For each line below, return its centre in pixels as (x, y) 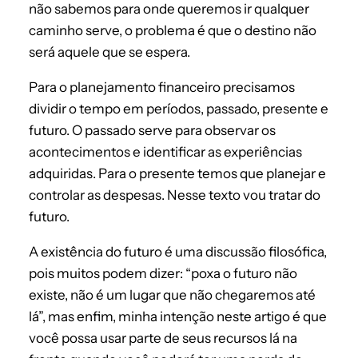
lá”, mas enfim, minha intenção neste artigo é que (178, 317)
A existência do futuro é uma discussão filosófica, (178, 252)
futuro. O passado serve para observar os (152, 131)
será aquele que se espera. (109, 52)
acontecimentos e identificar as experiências (165, 152)
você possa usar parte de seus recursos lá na (163, 338)
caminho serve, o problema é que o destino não (173, 31)
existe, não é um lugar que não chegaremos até (172, 295)
